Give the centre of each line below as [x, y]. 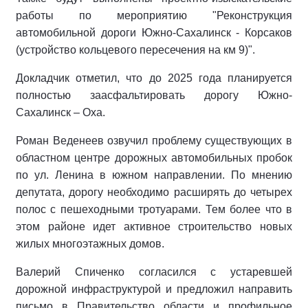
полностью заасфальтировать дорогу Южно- [154, 95]
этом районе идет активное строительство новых [154, 227]
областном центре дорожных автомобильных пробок [154, 158]
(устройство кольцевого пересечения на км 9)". [135, 50]
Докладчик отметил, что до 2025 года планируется [154, 78]
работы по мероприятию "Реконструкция [154, 15]
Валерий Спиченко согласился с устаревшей [154, 272]
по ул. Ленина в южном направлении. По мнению [154, 175]
